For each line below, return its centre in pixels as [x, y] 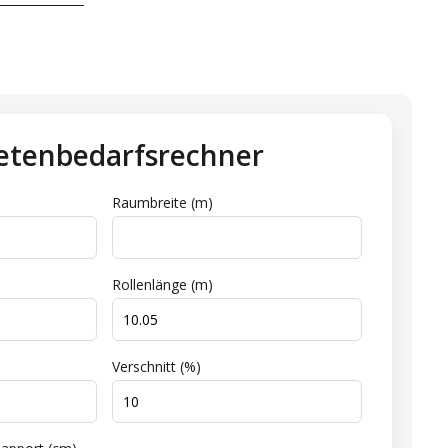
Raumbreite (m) [162, 202]
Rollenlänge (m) [162, 284]
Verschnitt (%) [156, 366]
